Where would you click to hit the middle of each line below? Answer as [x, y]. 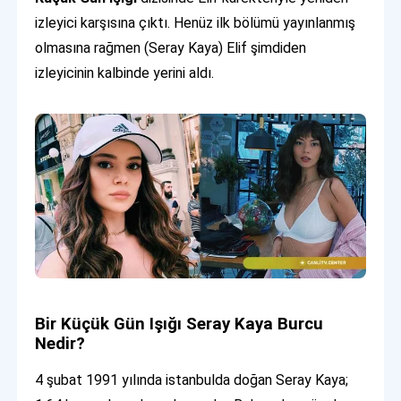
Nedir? [60, 344]
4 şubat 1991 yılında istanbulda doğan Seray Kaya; [192, 380]
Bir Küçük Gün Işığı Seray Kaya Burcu [179, 324]
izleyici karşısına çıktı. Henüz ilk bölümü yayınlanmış [196, 22]
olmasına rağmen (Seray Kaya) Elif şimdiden [171, 47]
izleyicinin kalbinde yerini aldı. [125, 73]
